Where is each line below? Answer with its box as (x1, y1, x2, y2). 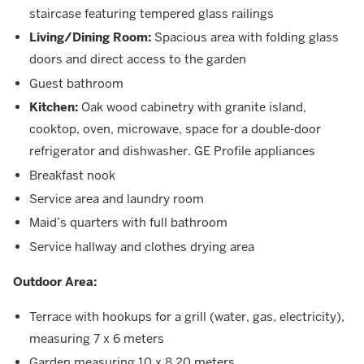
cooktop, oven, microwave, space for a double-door (29, 121, 321, 137)
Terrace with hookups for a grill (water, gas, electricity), (29, 308, 344, 324)
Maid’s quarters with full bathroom (29, 214, 227, 231)
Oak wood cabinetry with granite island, (78, 99, 306, 115)
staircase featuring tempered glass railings (29, 5, 274, 21)
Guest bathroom (29, 75, 123, 91)
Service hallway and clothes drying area (29, 238, 254, 254)
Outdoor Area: (13, 273, 97, 289)
